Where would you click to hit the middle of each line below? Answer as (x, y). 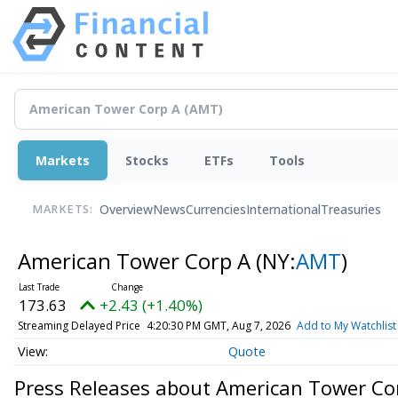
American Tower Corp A (136, 260)
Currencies (216, 210)
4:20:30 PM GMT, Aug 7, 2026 (218, 325)
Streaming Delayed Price (79, 325)
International (283, 210)
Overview (126, 210)
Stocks (147, 160)
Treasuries (351, 210)
